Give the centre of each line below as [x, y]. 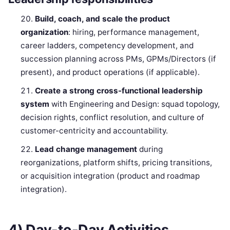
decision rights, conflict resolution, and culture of [113, 117]
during [150, 149]
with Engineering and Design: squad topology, [135, 104]
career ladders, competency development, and [107, 45]
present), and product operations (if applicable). [110, 72]
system [35, 104]
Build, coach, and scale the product [103, 18]
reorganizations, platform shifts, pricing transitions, [117, 162]
